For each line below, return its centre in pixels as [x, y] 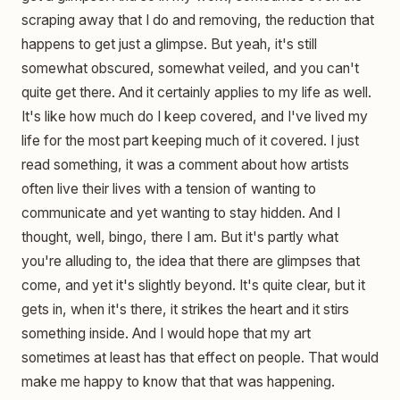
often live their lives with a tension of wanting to [169, 189]
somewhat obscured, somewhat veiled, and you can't [190, 69]
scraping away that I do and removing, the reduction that [198, 21]
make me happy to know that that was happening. [178, 382]
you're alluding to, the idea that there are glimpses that [191, 262]
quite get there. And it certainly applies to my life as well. [196, 93]
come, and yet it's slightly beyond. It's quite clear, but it [193, 286]
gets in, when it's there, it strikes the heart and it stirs [185, 310]
